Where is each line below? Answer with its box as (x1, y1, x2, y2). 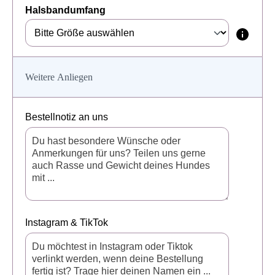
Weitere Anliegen (25, 72, 93, 83)
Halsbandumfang (25, 5, 106, 16)
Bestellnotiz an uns (25, 112, 108, 123)
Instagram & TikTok (25, 217, 108, 228)
